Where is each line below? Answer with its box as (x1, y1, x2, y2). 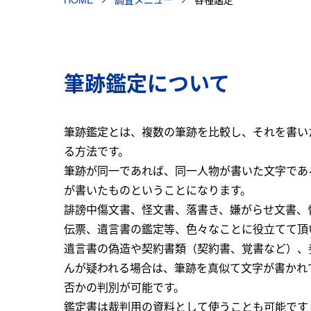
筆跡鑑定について (64, 67, 230, 97)
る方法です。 (64, 143, 129, 159)
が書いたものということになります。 (64, 182, 251, 198)
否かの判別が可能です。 (64, 279, 185, 295)
